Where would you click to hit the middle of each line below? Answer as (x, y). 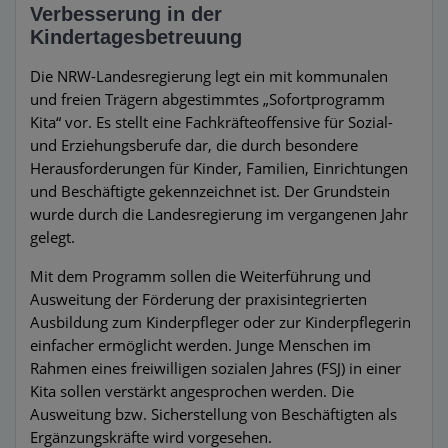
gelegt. (52, 237)
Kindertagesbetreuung (136, 36)
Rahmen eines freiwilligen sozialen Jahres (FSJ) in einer (215, 368)
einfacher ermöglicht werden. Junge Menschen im (200, 345)
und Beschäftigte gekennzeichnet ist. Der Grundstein (210, 191)
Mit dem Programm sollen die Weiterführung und (200, 276)
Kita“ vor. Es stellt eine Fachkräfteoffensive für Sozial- (211, 122)
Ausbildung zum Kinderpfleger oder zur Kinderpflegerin (220, 322)
